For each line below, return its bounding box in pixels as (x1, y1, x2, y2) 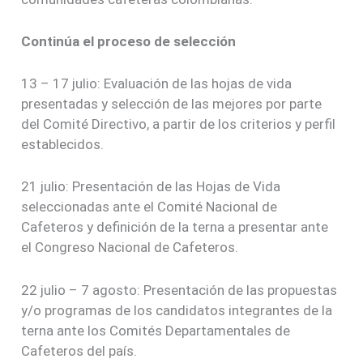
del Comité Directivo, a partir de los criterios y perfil (21, 116, 336, 133)
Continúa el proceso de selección (21, 33, 237, 50)
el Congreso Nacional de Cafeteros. (21, 239, 239, 256)
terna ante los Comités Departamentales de (21, 322, 291, 339)
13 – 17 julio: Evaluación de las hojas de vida (21, 75, 293, 92)
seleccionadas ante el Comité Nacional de (21, 199, 278, 216)
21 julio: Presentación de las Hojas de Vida (21, 178, 281, 195)
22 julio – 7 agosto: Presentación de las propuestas (21, 281, 338, 298)
